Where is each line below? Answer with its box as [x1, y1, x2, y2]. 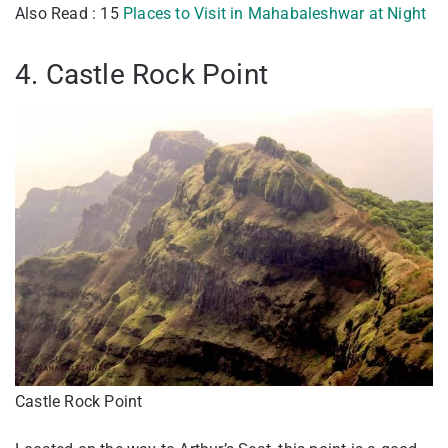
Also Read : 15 [15, 3, 123, 23]
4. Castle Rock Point [15, 57, 268, 91]
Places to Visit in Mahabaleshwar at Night [123, 3, 427, 23]
